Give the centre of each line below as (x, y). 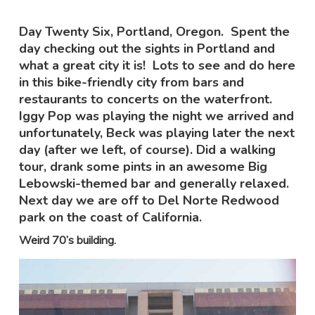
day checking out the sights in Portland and (147, 48)
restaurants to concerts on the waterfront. (145, 99)
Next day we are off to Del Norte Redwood (149, 200)
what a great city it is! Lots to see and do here (157, 65)
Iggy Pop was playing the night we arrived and (156, 116)
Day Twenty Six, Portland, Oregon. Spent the (154, 31)
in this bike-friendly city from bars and (131, 82)
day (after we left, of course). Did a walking (147, 149)
